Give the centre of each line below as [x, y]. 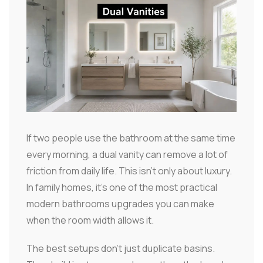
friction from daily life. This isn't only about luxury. [129, 171]
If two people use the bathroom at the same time [131, 138]
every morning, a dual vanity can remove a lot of [127, 155]
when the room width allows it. [90, 220]
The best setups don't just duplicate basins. [121, 249]
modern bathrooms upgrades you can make [120, 204]
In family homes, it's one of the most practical [122, 188]
